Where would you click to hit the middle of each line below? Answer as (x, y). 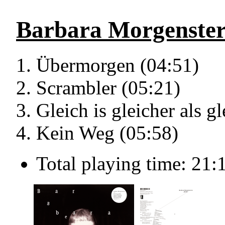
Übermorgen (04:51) (118, 65)
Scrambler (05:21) (108, 88)
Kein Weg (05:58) (107, 133)
